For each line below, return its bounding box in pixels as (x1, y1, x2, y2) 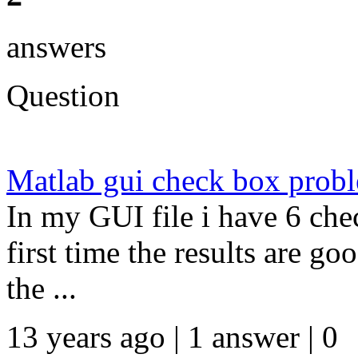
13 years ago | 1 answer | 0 (6, 319, 338, 354)
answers (6, 29, 106, 64)
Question (6, 78, 120, 113)
